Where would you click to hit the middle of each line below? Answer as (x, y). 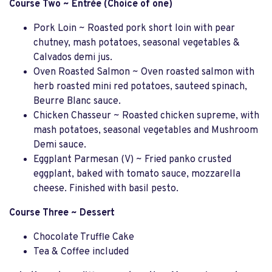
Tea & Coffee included (81, 252)
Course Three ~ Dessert (62, 213)
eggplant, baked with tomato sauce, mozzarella (137, 174)
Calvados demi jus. (73, 58)
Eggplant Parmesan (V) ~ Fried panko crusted (132, 160)
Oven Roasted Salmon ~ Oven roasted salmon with (144, 72)
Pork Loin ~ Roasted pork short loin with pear (134, 29)
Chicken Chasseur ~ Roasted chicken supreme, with (146, 116)
